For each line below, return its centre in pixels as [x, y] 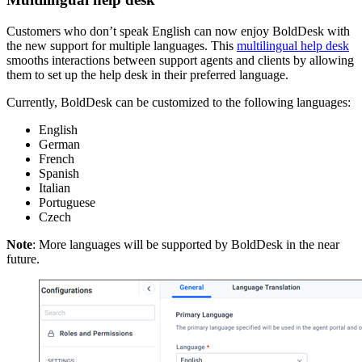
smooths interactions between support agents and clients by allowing [180, 61]
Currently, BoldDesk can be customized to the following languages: [179, 103]
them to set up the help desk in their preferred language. [147, 75]
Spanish [59, 174]
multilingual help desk [293, 46]
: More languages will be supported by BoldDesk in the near [186, 245]
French [57, 159]
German [59, 145]
